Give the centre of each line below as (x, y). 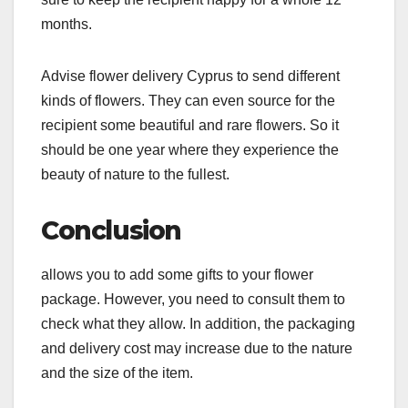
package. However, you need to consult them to (193, 300)
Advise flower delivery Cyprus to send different (190, 76)
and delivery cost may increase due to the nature (197, 349)
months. (68, 24)
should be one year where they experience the (190, 149)
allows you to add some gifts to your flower (177, 275)
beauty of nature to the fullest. (137, 174)
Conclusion (114, 230)
